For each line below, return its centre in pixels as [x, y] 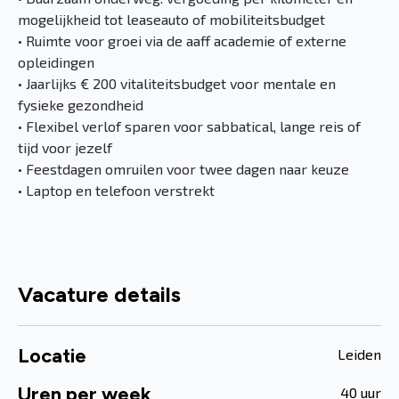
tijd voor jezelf [65, 147]
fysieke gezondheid [81, 105]
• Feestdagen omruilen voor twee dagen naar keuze [183, 169]
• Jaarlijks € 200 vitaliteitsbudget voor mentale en [177, 83]
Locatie [52, 356]
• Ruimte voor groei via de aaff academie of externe [182, 41]
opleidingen [56, 62]
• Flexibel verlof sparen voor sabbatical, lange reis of [189, 126]
